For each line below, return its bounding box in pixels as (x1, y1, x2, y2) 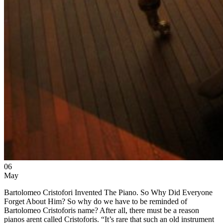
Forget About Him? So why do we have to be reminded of (4, 197, 187, 206)
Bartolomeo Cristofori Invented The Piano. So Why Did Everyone (4, 188, 213, 197)
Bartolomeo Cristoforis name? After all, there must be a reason (4, 206, 199, 215)
